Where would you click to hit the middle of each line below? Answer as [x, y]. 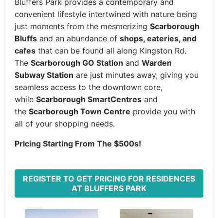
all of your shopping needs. [65, 124]
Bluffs [26, 38]
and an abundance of [78, 38]
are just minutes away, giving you [136, 75]
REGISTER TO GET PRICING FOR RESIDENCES [109, 179]
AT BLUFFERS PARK [109, 188]
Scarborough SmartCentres [89, 99]
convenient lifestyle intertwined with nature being [106, 14]
